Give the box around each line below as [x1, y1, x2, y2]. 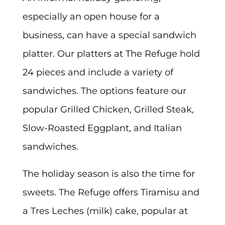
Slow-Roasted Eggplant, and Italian [22, 122, 182, 133]
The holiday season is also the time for [22, 168, 195, 179]
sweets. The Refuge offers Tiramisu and [22, 187, 199, 198]
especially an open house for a [22, 11, 160, 22]
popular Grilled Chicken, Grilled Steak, [22, 103, 194, 115]
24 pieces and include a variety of [22, 66, 173, 77]
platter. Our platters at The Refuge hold [22, 48, 200, 59]
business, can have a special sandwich [22, 29, 196, 40]
